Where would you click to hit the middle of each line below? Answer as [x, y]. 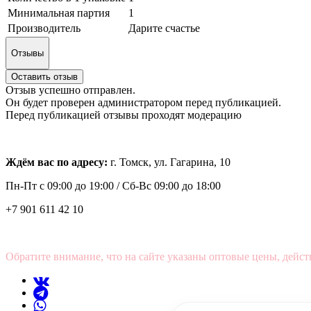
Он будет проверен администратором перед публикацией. [143, 103]
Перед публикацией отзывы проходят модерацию [124, 115]
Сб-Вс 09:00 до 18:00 [171, 186]
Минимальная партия [59, 12]
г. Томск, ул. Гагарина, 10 [170, 162]
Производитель [44, 28]
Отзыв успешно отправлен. [70, 90]
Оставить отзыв [44, 77]
